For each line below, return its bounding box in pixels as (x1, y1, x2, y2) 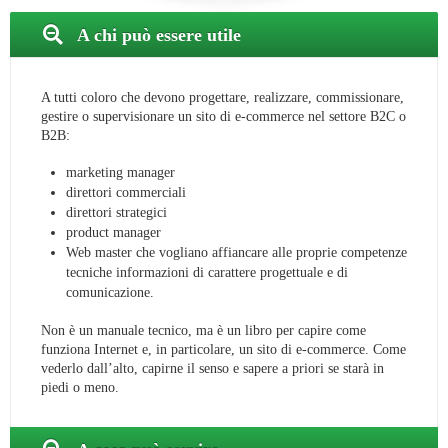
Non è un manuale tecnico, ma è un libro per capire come (41, 323, 366, 339)
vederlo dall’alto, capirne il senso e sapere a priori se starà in (41, 361, 384, 377)
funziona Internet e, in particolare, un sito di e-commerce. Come (41, 342, 406, 358)
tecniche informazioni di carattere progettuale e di (66, 265, 348, 281)
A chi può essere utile (77, 25, 241, 46)
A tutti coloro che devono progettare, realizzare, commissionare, (41, 90, 404, 106)
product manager (66, 225, 161, 241)
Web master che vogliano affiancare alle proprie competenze (66, 245, 407, 261)
